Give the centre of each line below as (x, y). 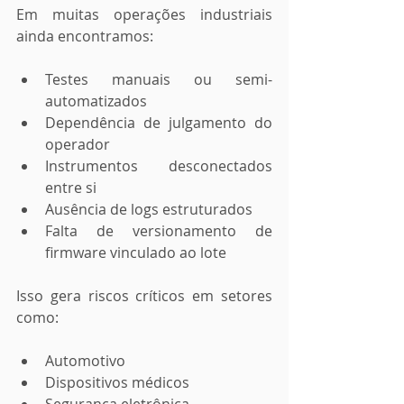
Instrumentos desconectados (159, 166)
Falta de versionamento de (159, 231)
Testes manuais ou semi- (159, 79)
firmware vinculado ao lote (136, 252)
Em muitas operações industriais (144, 14)
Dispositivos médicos (117, 382)
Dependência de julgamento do (159, 123)
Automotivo (85, 361)
